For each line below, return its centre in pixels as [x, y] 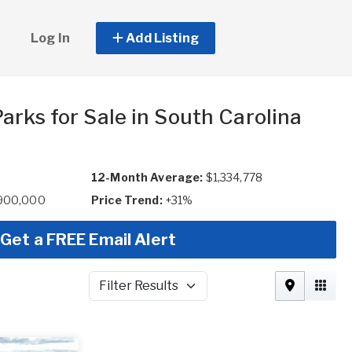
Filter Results [123, 293]
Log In [50, 38]
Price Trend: [127, 200]
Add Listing [161, 38]
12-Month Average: [147, 177]
